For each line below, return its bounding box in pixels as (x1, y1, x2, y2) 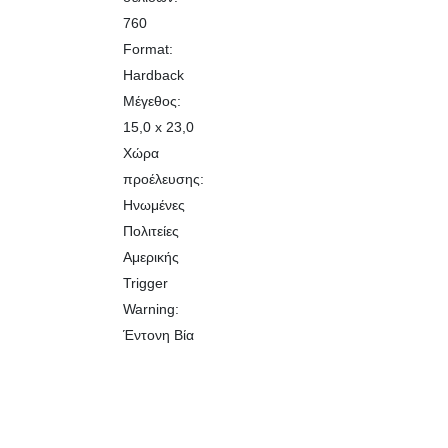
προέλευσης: (123, 170, 205, 187)
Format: (123, 40, 174, 57)
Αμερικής (123, 248, 180, 265)
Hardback (123, 66, 185, 83)
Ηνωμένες (123, 196, 186, 213)
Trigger (123, 274, 169, 291)
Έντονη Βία (123, 326, 195, 343)
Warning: (123, 300, 180, 317)
